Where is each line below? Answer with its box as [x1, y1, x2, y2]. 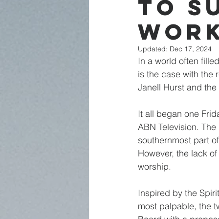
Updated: [138, 44, 170, 53]
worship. [138, 161, 171, 172]
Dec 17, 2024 [170, 44, 212, 53]
